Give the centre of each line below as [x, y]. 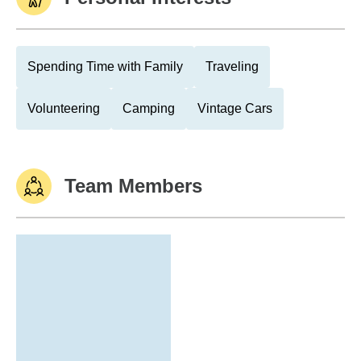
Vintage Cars [235, 108]
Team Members [133, 186]
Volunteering [64, 108]
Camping [149, 108]
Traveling [232, 66]
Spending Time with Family [105, 66]
